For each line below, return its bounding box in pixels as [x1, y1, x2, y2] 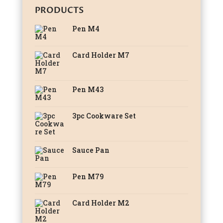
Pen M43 [72, 85, 104, 95]
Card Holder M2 [72, 198, 129, 208]
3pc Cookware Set [72, 111, 136, 121]
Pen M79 [72, 172, 104, 182]
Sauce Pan [72, 145, 110, 155]
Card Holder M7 [72, 50, 129, 60]
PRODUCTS [34, 4, 84, 16]
